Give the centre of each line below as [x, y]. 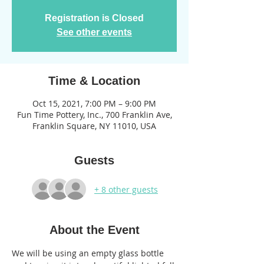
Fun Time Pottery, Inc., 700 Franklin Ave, [94, 115]
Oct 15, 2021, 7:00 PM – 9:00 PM [94, 103]
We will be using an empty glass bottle [89, 253]
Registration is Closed [94, 18]
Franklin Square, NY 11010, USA [94, 126]
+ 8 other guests [126, 189]
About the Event [94, 230]
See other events [94, 32]
